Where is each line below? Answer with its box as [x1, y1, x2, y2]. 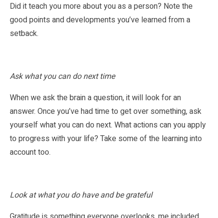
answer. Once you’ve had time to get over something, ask [10, 105, 201, 117]
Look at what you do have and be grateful [10, 189, 152, 201]
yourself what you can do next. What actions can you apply [10, 119, 206, 131]
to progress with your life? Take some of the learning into [10, 132, 202, 145]
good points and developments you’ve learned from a [10, 14, 190, 26]
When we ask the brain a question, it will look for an [10, 91, 181, 104]
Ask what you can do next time [10, 70, 115, 82]
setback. [10, 27, 38, 39]
